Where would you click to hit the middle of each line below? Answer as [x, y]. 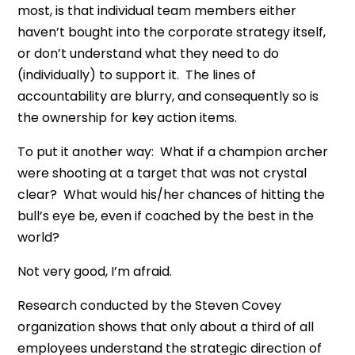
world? [39, 237]
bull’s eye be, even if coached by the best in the [166, 216]
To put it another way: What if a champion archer [173, 152]
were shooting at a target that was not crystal [162, 173]
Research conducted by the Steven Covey [150, 305]
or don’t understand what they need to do [149, 53]
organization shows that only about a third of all [166, 327]
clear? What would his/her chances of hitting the [172, 195]
